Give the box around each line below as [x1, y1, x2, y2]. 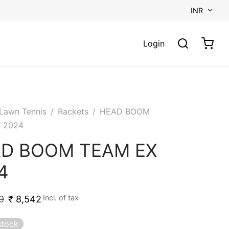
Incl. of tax [43, 193, 79, 202]
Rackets [58, 106, 88, 117]
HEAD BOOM [97, 106, 150, 117]
